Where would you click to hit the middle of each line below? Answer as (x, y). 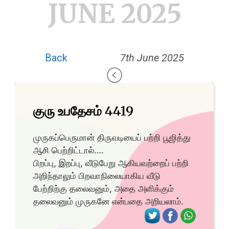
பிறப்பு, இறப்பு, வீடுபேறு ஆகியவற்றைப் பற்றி (111, 163)
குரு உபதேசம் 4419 (83, 111)
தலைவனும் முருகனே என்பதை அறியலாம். (108, 202)
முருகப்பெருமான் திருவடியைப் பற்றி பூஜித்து (112, 138)
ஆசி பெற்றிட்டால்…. (68, 151)
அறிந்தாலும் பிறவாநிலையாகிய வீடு (97, 176)
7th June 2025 (152, 58)
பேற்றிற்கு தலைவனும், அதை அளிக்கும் (104, 189)
